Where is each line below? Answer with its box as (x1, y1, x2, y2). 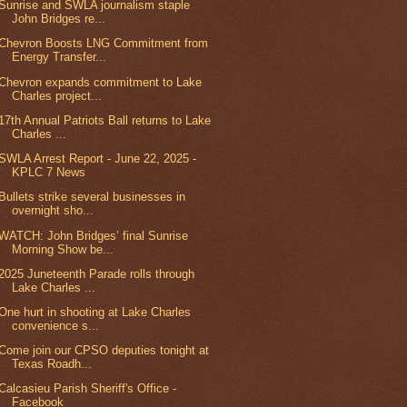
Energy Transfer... (12, 50, 107, 65)
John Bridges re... (12, 12, 106, 26)
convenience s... (12, 319, 100, 333)
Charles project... (12, 88, 103, 103)
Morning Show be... (12, 242, 114, 256)
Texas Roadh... (12, 357, 93, 372)
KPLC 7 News (12, 165, 86, 180)
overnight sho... (12, 203, 94, 218)
